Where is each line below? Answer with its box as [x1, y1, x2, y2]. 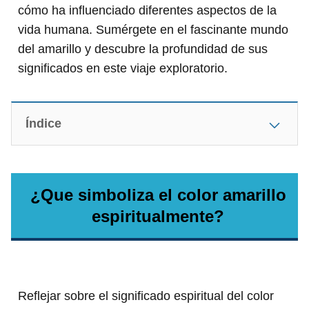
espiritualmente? [92, 207, 224, 226]
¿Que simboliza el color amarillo [30, 186, 286, 205]
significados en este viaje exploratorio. [18, 61, 228, 76]
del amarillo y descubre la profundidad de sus [18, 42, 268, 57]
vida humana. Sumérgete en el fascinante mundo [18, 23, 288, 37]
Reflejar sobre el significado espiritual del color [18, 289, 274, 303]
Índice [26, 117, 61, 131]
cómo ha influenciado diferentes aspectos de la [18, 3, 277, 18]
